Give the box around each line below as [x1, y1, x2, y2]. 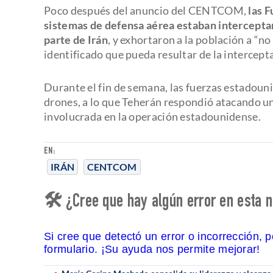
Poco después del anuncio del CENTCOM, [44, 3, 249, 17]
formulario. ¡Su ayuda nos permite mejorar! [44, 243, 260, 255]
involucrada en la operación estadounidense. [44, 109, 261, 123]
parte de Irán [44, 32, 108, 46]
